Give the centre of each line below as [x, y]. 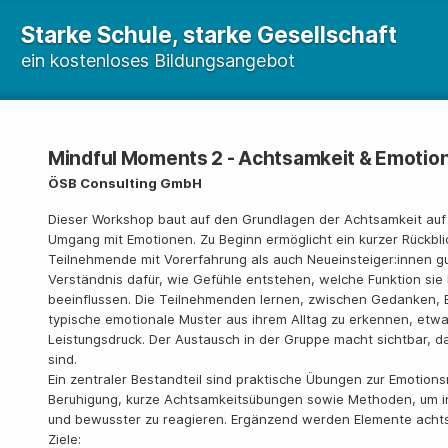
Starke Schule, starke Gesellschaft [209, 34]
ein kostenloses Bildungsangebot [158, 60]
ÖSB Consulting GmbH [125, 183]
